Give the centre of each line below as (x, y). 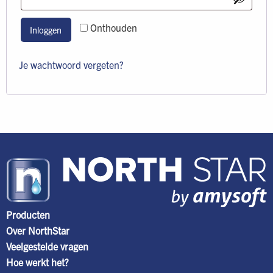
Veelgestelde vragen (47, 246)
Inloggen (46, 30)
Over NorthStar (38, 231)
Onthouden (114, 27)
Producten (28, 215)
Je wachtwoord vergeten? (71, 65)
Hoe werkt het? (37, 262)
